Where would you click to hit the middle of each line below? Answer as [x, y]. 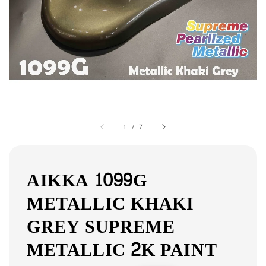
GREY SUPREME [101, 227]
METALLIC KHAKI [110, 204]
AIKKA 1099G [87, 181]
